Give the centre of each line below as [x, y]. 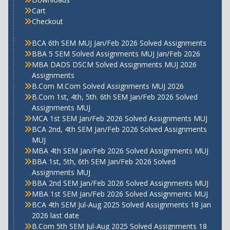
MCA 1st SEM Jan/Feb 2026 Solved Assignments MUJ [119, 118]
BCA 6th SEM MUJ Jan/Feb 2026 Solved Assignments [119, 43]
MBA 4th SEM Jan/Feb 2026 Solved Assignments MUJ [120, 150]
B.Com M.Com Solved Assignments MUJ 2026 [108, 86]
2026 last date [55, 215]
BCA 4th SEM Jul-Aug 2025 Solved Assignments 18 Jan [121, 204]
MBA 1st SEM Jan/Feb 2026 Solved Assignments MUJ [120, 194]
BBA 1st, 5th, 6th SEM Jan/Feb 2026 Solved [103, 161]
